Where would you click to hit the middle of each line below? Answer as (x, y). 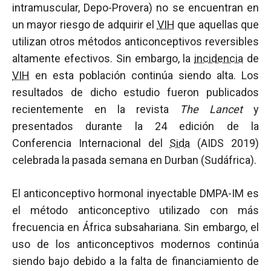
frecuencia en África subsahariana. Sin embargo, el (135, 227)
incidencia (219, 58)
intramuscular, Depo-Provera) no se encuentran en (135, 8)
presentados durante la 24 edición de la (135, 126)
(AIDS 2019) (225, 143)
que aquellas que (217, 24)
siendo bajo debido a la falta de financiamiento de (135, 261)
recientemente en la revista (96, 109)
